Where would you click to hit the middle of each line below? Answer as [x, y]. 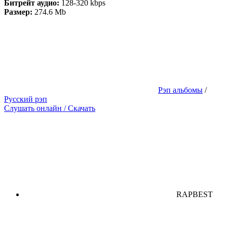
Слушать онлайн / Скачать [50, 108]
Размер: [18, 12]
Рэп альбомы [180, 90]
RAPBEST [195, 194]
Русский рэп [26, 99]
